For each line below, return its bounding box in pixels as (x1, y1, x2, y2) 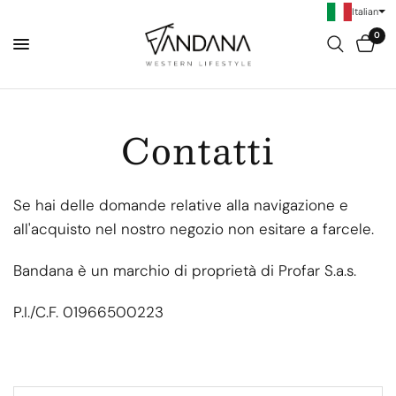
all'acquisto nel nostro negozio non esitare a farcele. (13, 219, 375, 239)
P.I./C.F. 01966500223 (13, 302, 164, 322)
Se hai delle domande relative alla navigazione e (13, 195, 349, 215)
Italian (352, 4, 378, 18)
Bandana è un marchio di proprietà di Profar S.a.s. (13, 261, 357, 280)
